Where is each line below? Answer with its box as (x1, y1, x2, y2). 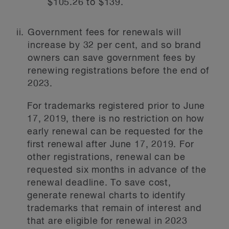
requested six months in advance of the (27, 166, 207, 175)
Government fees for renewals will (28, 28, 181, 37)
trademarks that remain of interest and (27, 204, 202, 213)
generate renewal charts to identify (27, 191, 186, 200)
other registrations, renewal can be (27, 153, 186, 162)
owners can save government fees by (28, 54, 196, 63)
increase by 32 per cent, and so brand (28, 41, 201, 50)
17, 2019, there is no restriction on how (27, 114, 204, 124)
